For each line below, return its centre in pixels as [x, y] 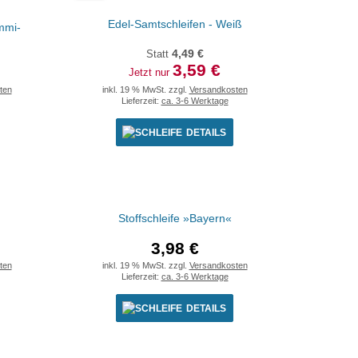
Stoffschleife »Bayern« [175, 218]
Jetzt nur [151, 72]
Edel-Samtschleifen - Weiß [175, 24]
